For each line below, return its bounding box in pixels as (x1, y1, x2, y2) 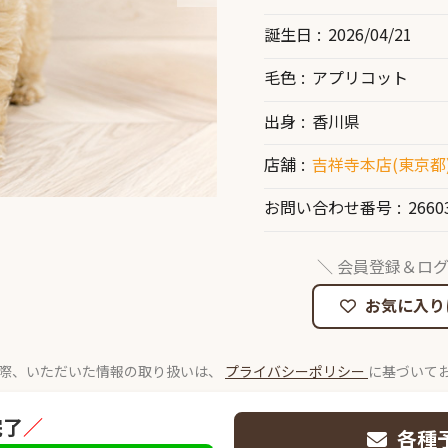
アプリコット (311, 65, 408, 90)
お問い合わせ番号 (264, 195, 392, 220)
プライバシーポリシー (225, 360, 368, 381)
